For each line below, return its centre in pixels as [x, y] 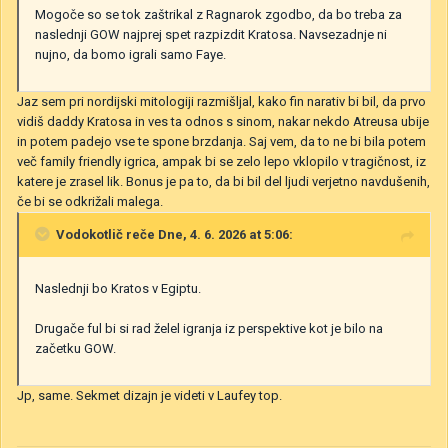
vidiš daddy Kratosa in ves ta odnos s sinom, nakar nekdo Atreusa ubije [223, 121]
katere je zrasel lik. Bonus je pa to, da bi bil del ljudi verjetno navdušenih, [223, 181]
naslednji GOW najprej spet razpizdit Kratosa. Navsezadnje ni [211, 34]
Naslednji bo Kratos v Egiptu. [118, 288]
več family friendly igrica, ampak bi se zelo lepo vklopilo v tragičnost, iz [221, 161]
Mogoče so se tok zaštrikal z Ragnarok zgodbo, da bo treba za [218, 14]
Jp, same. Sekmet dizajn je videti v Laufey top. [149, 395]
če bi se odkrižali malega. [90, 201]
